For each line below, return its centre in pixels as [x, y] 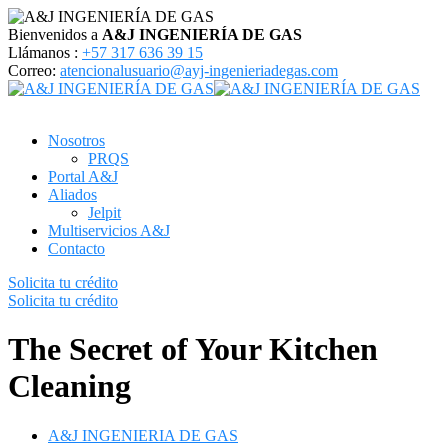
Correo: [32, 70]
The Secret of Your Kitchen [193, 349]
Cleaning [69, 386]
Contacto [76, 248]
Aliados [72, 194]
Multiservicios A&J [109, 230]
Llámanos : [43, 52]
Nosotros [76, 140]
